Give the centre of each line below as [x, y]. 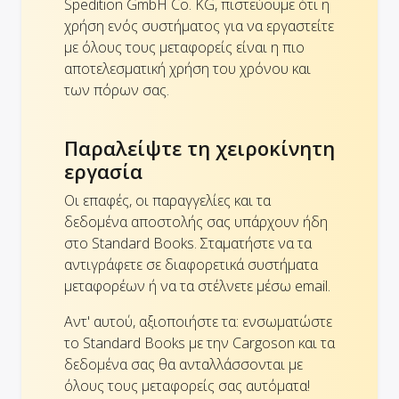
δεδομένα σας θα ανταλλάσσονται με [183, 365]
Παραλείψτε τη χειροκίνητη [199, 148]
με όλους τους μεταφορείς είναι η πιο [184, 48]
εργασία [103, 171]
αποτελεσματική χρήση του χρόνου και [187, 69]
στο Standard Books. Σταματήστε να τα [188, 244]
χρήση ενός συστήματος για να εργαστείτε [199, 26]
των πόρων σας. [117, 90]
